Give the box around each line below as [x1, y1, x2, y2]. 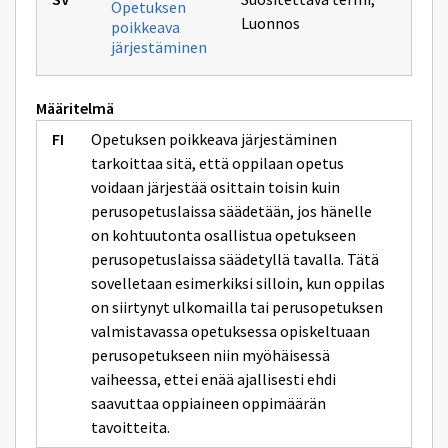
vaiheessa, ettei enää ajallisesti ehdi [91, 369, 336, 389]
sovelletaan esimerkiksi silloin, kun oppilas [91, 273, 385, 293]
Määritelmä [36, 98, 114, 118]
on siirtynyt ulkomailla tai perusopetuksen [91, 297, 383, 317]
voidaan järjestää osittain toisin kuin [91, 177, 340, 197]
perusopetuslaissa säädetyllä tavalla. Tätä [91, 249, 379, 269]
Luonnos [241, 13, 300, 33]
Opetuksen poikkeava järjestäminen [91, 129, 337, 149]
